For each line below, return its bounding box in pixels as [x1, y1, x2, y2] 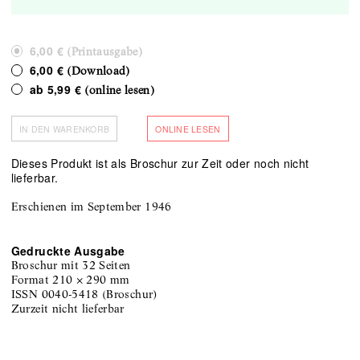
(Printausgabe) [63, 44, 143, 59]
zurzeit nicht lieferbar [19, 301, 125, 317]
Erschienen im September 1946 [10, 199, 172, 215]
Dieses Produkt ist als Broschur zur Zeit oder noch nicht [10, 155, 309, 172]
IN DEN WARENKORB [18, 122, 110, 135]
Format [10, 272, 53, 288]
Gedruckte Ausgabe [10, 243, 125, 260]
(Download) [63, 63, 130, 79]
